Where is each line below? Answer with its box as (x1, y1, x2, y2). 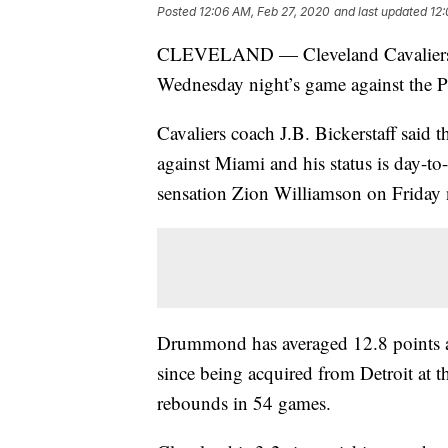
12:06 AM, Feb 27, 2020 (199, 4, 330, 20)
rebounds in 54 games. (157, 390, 331, 416)
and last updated (334, 4, 427, 20)
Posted (157, 4, 199, 20)
